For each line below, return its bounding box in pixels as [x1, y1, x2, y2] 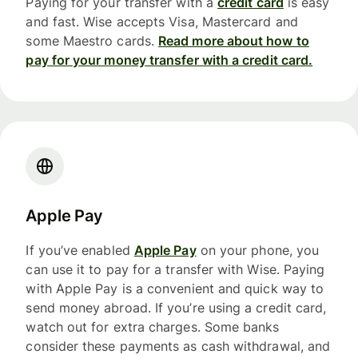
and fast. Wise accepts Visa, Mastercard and [26, 13, 298, 30]
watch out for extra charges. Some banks [26, 318, 280, 335]
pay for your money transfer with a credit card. [26, 51, 313, 68]
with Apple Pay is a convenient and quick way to [26, 280, 324, 296]
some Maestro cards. [26, 32, 159, 49]
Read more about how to [158, 32, 309, 49]
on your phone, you [196, 241, 320, 258]
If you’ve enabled [26, 241, 134, 258]
